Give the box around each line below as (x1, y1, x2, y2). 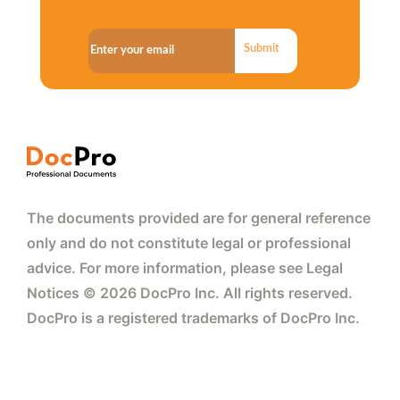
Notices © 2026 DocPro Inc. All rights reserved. (27, 283, 353, 302)
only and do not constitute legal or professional (27, 233, 351, 252)
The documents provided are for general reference (27, 208, 371, 227)
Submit (244, 42, 280, 54)
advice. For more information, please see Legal (27, 258, 343, 277)
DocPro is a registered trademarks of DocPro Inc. (27, 308, 360, 327)
